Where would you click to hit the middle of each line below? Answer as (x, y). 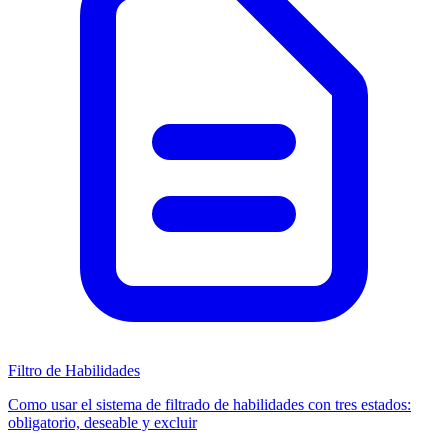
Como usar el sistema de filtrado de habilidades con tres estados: (209, 404)
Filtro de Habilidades (74, 370)
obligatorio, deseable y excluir (102, 422)
